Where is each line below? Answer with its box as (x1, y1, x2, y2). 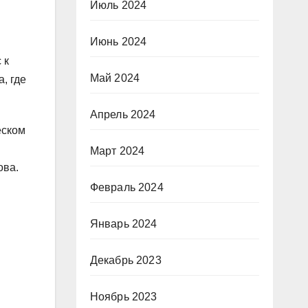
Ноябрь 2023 (89, 291, 157, 302)
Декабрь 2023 (89, 254, 162, 266)
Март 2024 (89, 145, 145, 157)
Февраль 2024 (89, 181, 164, 193)
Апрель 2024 (89, 109, 156, 120)
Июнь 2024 (89, 36, 147, 47)
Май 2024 (89, 72, 140, 84)
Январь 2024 (89, 218, 157, 230)
